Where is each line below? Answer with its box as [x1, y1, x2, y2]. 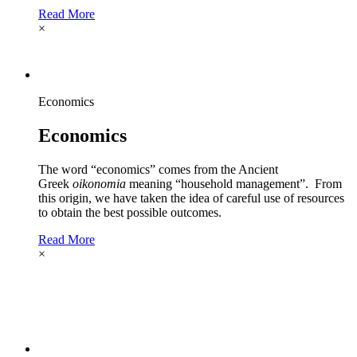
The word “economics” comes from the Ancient [38, 163, 278, 177]
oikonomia [73, 177, 126, 191]
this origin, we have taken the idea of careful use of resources [38, 191, 344, 206]
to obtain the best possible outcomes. [38, 206, 222, 220]
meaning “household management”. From [126, 177, 342, 191]
